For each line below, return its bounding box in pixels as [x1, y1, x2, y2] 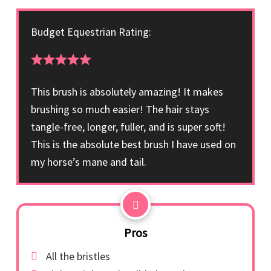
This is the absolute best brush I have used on [31, 137, 236, 151]
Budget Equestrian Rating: [31, 25, 151, 39]
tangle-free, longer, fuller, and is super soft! [31, 120, 226, 134]
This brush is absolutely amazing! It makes [31, 85, 223, 99]
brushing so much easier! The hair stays [31, 102, 209, 116]
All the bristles [46, 249, 110, 263]
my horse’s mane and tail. [31, 155, 146, 169]
